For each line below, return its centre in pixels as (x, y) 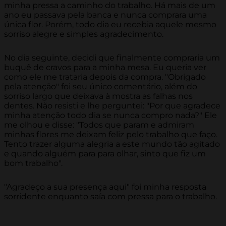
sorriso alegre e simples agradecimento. (84, 34)
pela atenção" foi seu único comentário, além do (101, 87)
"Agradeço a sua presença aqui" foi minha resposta (105, 187)
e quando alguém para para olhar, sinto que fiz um (105, 154)
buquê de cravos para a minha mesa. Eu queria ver (105, 68)
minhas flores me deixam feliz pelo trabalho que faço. (111, 135)
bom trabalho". (33, 163)
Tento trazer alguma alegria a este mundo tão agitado (112, 144)
